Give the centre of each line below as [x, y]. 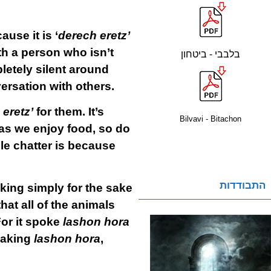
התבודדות [243, 185]
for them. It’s [68, 112]
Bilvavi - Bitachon [211, 119]
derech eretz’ [94, 35]
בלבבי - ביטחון [211, 54]
